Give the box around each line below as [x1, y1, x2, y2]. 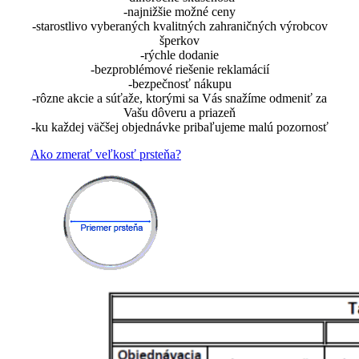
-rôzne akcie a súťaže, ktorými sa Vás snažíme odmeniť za [32, 91, 327, 106]
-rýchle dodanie [140, 48, 219, 63]
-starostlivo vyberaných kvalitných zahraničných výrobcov [31, 19, 328, 34]
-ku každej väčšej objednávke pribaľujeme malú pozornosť [30, 120, 329, 135]
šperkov [159, 34, 200, 48]
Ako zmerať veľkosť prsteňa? [30, 147, 181, 162]
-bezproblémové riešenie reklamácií [90, 63, 269, 77]
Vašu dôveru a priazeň [123, 106, 236, 120]
